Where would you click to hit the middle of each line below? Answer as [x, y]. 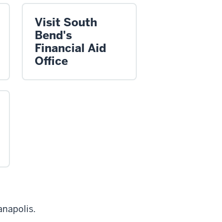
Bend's [53, 35]
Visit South [66, 22]
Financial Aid [70, 48]
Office [51, 61]
